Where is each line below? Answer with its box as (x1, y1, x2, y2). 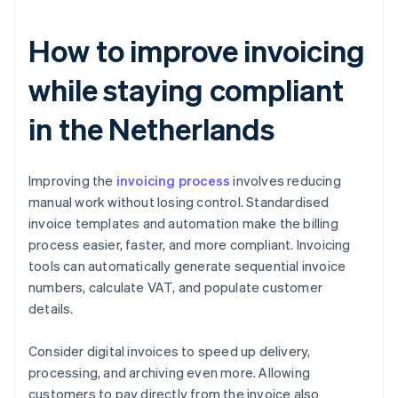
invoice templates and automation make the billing (28, 214, 338, 233)
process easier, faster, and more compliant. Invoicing (28, 235, 351, 254)
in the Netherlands (28, 109, 275, 148)
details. (28, 299, 74, 318)
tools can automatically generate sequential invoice (28, 257, 346, 275)
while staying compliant (28, 70, 344, 109)
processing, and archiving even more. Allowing (28, 363, 311, 382)
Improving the (28, 171, 116, 190)
